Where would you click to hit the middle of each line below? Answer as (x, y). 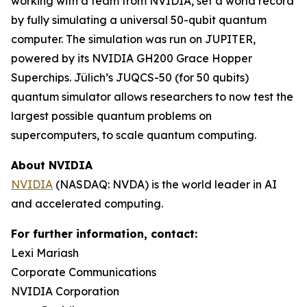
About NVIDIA (52, 165)
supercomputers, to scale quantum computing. (134, 135)
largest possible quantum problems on (111, 116)
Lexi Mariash (45, 253)
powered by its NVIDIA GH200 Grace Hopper (132, 58)
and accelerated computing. (87, 204)
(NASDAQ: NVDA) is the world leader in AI (165, 184)
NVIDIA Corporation (65, 291)
